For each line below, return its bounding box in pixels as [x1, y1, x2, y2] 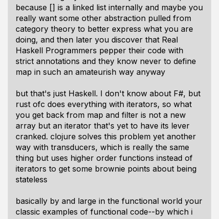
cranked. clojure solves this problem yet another [16, 131, 196, 141]
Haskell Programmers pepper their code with [16, 45, 183, 55]
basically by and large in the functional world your [16, 196, 202, 206]
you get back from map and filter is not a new [16, 110, 186, 120]
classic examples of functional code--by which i [16, 207, 193, 217]
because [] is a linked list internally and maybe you [16, 2, 203, 12]
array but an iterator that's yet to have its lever [16, 121, 190, 131]
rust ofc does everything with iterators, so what [16, 99, 192, 109]
